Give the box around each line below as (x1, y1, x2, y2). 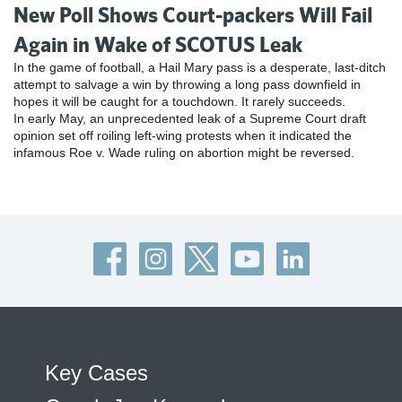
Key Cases (45, 361, 148, 386)
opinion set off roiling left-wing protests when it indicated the (13, 128, 352, 144)
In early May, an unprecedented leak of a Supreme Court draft (13, 111, 366, 127)
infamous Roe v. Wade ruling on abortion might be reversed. (13, 145, 354, 161)
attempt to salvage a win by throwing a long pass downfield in (13, 77, 361, 92)
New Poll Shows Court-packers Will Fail (13, 2, 372, 28)
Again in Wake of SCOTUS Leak (13, 31, 302, 57)
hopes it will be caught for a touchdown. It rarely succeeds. (13, 94, 345, 109)
